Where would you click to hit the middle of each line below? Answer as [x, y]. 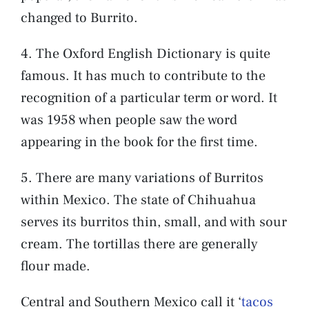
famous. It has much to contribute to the [143, 76]
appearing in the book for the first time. [144, 142]
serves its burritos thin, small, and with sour [154, 222]
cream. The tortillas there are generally [139, 244]
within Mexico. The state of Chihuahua [138, 200]
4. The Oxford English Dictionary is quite [146, 53]
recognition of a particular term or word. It [149, 98]
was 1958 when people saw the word [129, 120]
